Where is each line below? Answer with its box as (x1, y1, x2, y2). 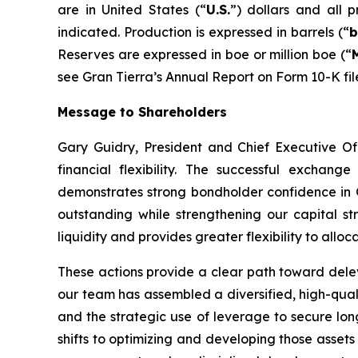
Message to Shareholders (58, 103, 227, 120)
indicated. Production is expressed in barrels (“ (58, 23, 349, 40)
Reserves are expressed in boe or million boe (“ (58, 46, 352, 62)
